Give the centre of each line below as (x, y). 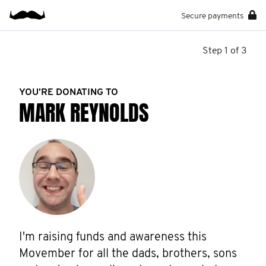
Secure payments (212, 16)
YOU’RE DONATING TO (69, 93)
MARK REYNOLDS (84, 113)
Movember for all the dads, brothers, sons (128, 254)
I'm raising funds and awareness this (113, 237)
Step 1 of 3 (225, 51)
